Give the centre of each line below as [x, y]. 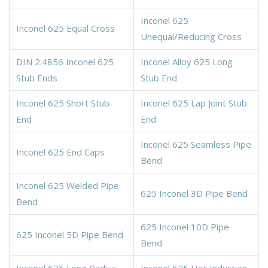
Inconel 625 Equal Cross [66, 28]
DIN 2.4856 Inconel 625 [65, 61]
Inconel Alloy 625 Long [187, 61]
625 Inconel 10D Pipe [185, 226]
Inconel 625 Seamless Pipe [196, 144]
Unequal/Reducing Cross [191, 36]
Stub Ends [37, 77]
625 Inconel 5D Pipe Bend [70, 234]
